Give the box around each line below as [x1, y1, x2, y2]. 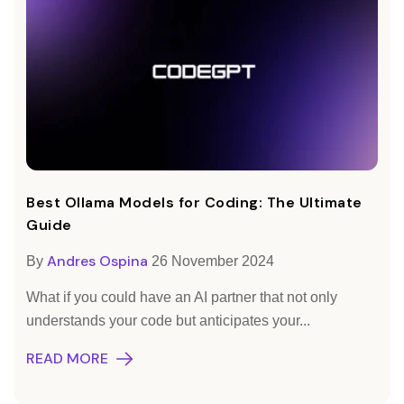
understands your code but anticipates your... [26, 313, 310, 329]
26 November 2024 [151, 253, 274, 270]
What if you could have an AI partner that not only [26, 289, 337, 306]
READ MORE [26, 349, 108, 369]
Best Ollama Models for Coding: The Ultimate [26, 193, 363, 213]
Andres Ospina [47, 252, 148, 271]
